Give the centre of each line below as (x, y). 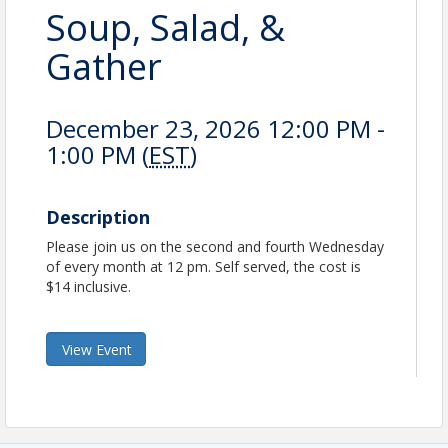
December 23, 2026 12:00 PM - (215, 128)
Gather (104, 66)
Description (98, 217)
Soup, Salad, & (165, 27)
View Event (97, 349)
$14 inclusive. (88, 286)
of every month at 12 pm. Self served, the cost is (203, 266)
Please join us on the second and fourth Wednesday (215, 246)
